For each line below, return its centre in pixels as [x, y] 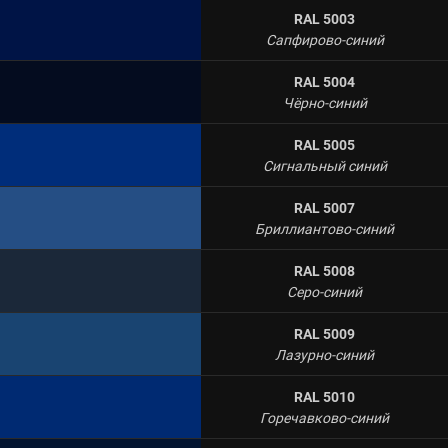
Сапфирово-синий [324, 40]
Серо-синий [324, 292]
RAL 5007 [324, 208]
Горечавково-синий [324, 418]
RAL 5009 [324, 334]
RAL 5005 [324, 145]
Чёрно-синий [324, 103]
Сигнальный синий [324, 166]
